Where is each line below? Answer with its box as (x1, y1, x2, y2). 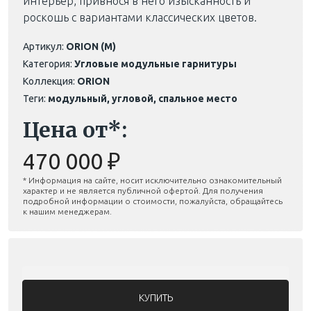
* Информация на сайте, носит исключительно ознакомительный (23, 175, 282, 185)
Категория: (23, 58, 72, 69)
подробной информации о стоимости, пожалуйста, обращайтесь (23, 196, 283, 205)
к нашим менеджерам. (23, 206, 112, 216)
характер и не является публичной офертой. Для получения (23, 185, 263, 195)
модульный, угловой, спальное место (48, 92, 237, 104)
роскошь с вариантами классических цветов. (23, 10, 257, 24)
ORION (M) (66, 40, 116, 52)
